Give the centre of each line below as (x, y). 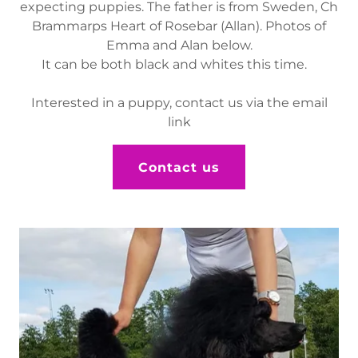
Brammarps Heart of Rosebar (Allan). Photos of (179, 26)
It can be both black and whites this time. (179, 65)
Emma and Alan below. (179, 46)
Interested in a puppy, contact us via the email (179, 103)
